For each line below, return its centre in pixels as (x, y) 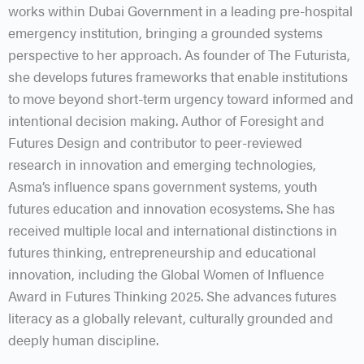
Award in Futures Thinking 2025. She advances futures (172, 295)
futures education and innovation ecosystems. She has (171, 208)
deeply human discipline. (83, 339)
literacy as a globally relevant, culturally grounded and (171, 317)
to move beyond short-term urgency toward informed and (181, 98)
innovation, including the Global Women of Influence (166, 273)
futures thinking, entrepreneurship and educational (162, 251)
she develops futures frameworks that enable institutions (178, 76)
